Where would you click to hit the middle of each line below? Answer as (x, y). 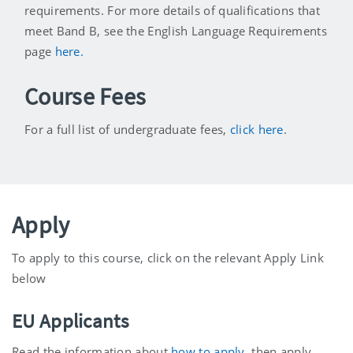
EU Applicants (70, 321)
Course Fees (85, 97)
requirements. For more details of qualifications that (172, 11)
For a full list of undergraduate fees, (127, 130)
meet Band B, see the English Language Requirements (176, 31)
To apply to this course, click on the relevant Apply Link (168, 258)
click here (256, 130)
